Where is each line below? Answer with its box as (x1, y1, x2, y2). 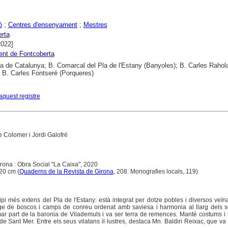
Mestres (83, 21, 107, 28)
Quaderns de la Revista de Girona (19, 168, 113, 176)
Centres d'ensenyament (8, 21, 77, 28)
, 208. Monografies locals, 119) (113, 168, 199, 176)
